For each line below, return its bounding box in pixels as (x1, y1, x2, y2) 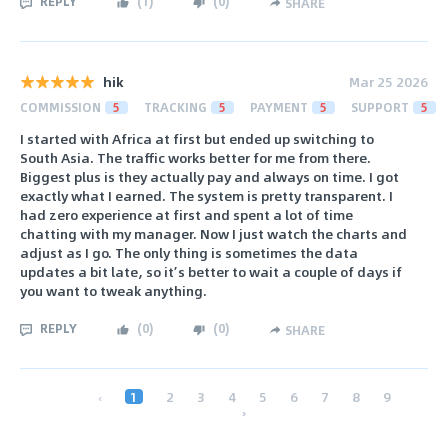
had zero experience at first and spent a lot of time (20, 204, 353, 226)
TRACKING (144, 97, 207, 116)
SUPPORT (351, 97, 409, 116)
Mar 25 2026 (349, 70, 428, 92)
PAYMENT (250, 97, 308, 116)
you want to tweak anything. (20, 280, 207, 302)
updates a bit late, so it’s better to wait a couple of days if (20, 261, 402, 283)
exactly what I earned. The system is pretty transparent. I (20, 185, 393, 207)
